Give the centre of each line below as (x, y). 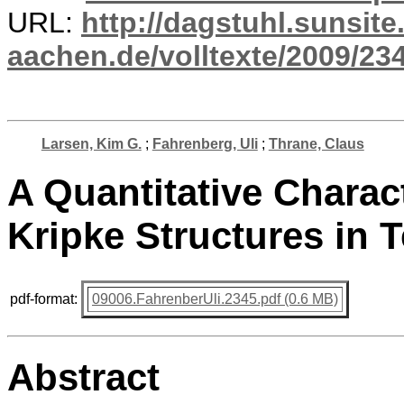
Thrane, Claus (316, 144)
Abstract (83, 377)
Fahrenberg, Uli (205, 144)
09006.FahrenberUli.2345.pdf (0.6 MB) (215, 298)
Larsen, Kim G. (91, 144)
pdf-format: (44, 298)
